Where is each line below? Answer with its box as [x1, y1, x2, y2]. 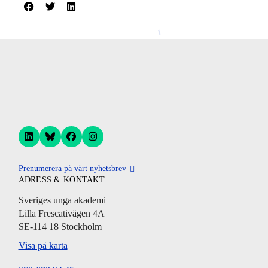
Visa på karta [18, 240, 68, 251]
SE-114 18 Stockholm [18, 221, 102, 232]
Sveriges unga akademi [18, 194, 106, 205]
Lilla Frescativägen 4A [18, 208, 105, 218]
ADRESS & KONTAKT [18, 175, 105, 185]
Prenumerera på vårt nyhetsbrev [18, 164, 126, 173]
